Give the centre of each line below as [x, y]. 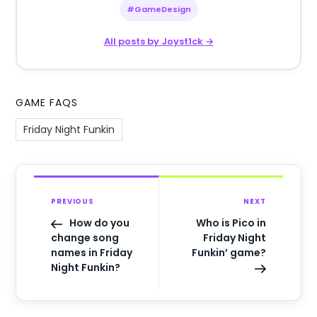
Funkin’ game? [229, 253]
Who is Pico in [231, 223]
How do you [100, 223]
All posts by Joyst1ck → [158, 42]
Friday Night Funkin [69, 130]
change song [85, 238]
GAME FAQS [47, 103]
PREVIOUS [73, 202]
